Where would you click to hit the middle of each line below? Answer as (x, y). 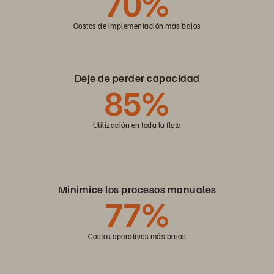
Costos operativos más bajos (137, 236)
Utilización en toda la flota (137, 125)
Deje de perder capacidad (137, 78)
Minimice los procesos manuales (137, 189)
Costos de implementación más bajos (137, 26)
